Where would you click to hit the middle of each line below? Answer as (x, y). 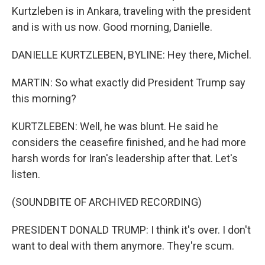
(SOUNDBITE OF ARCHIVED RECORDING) (107, 202)
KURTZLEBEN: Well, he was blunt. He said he (115, 126)
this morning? (44, 98)
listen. (26, 174)
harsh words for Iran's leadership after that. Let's (125, 158)
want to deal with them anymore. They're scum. (123, 246)
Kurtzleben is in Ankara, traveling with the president (131, 11)
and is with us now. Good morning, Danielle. (112, 27)
